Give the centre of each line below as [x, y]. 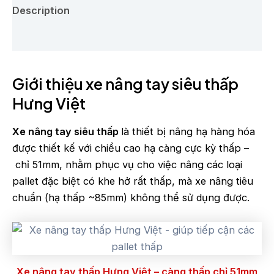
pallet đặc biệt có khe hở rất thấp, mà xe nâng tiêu [133, 181]
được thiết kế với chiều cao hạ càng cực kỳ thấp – [131, 148]
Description [41, 11]
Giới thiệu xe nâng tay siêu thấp [125, 83]
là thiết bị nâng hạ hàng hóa [188, 132]
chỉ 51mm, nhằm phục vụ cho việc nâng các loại [127, 165]
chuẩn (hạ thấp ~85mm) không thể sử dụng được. [132, 198]
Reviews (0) [42, 37]
